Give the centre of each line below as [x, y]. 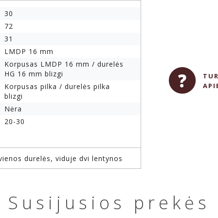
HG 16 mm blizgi [34, 74]
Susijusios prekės [109, 203]
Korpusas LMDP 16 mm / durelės [64, 64]
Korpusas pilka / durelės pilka [57, 87]
